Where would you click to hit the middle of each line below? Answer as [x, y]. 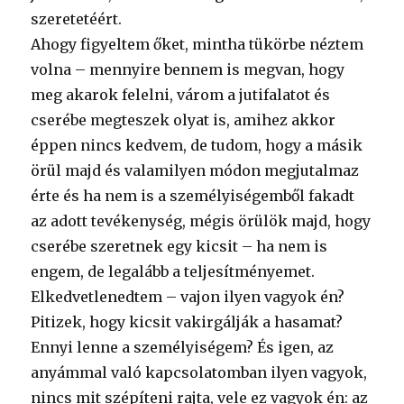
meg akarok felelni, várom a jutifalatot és [181, 95]
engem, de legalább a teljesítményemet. [173, 271]
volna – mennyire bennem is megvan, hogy [188, 69]
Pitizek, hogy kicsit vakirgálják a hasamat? [187, 322]
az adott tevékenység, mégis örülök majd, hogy [201, 221]
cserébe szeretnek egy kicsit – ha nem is [179, 246]
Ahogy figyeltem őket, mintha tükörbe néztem [197, 44]
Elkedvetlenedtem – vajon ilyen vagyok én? [188, 297]
